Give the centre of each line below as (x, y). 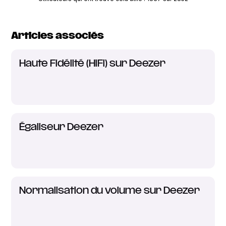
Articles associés (58, 36)
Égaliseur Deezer (62, 127)
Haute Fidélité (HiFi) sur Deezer (93, 64)
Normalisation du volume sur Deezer (110, 191)
